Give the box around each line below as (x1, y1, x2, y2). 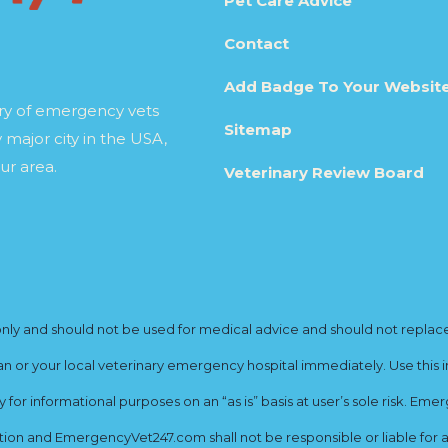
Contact (224, 34, 289, 54)
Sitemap (224, 120, 292, 140)
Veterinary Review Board (224, 163, 424, 183)
